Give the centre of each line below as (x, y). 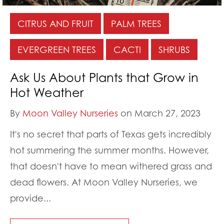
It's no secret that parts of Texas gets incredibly (111, 134)
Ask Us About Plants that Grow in (104, 77)
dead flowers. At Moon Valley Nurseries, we (104, 182)
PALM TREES (136, 23)
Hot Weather (47, 92)
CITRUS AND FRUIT (55, 23)
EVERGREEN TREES (57, 49)
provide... (30, 198)
